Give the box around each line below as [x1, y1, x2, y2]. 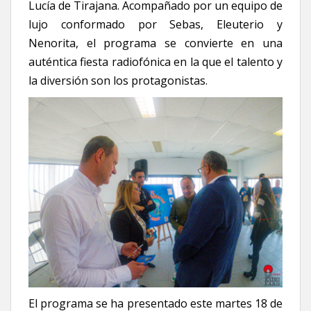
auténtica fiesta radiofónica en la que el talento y [28, 53, 283, 69]
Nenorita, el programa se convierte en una [28, 35, 283, 51]
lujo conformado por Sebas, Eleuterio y [28, 16, 283, 32]
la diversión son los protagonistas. [28, 72, 208, 88]
